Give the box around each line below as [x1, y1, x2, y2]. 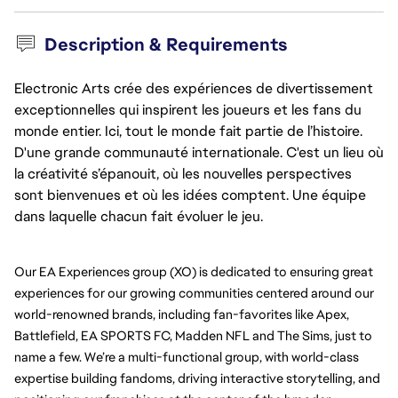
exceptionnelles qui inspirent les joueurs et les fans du [14, 100, 362, 119]
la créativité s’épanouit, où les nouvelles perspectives [14, 164, 352, 183]
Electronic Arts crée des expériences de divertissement [14, 79, 373, 98]
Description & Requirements [44, 33, 288, 56]
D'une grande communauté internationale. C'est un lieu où [14, 143, 384, 162]
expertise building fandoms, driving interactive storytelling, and [14, 370, 380, 386]
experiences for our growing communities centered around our [14, 284, 374, 301]
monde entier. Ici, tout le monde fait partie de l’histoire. [14, 122, 362, 140]
